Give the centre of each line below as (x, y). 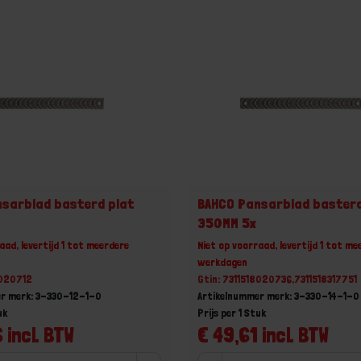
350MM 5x (227, 222)
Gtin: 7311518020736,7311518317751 (278, 278)
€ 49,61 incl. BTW (263, 334)
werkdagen (223, 261)
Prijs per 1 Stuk (232, 312)
